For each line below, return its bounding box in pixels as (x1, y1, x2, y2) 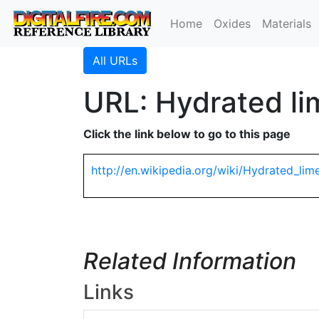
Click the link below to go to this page (83, 127, 291, 141)
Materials (262, 16, 312, 31)
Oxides (214, 16, 251, 31)
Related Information (83, 247, 296, 275)
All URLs (93, 53, 137, 68)
